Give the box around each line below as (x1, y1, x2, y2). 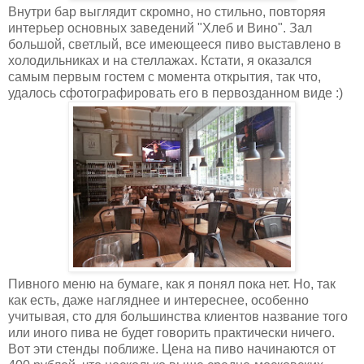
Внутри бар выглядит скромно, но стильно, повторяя (8, 4, 326, 19)
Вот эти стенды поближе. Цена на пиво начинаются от (8, 341, 336, 356)
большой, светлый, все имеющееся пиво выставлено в (8, 37, 341, 51)
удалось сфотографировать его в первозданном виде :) (8, 85, 343, 100)
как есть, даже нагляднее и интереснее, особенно (8, 292, 309, 307)
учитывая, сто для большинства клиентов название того (8, 309, 348, 323)
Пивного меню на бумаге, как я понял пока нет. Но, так (8, 276, 336, 291)
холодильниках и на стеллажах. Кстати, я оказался (8, 53, 312, 67)
